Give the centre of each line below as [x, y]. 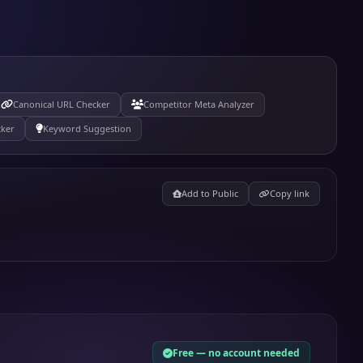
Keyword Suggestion [87, 128]
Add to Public [209, 193]
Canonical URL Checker [62, 104]
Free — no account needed [236, 353]
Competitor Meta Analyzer [199, 104]
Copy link [289, 193]
